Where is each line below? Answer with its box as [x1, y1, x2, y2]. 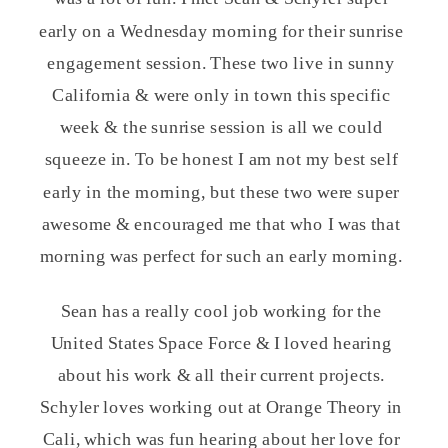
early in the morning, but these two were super [43, 181, 399, 203]
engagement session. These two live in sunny [47, 52, 396, 74]
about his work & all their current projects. [57, 364, 385, 386]
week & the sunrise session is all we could [59, 116, 383, 138]
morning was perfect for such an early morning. [39, 245, 403, 267]
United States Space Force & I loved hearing [50, 332, 392, 354]
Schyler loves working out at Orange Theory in [39, 396, 403, 418]
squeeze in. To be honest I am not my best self [44, 148, 398, 170]
